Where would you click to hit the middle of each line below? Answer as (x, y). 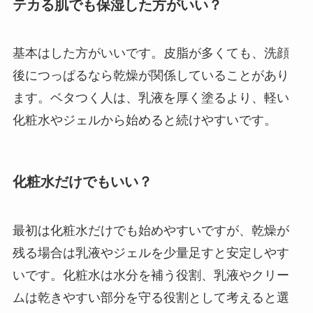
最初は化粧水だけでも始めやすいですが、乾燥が (151, 230)
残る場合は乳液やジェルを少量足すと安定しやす (151, 253)
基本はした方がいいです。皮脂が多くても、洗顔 (151, 53)
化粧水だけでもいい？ (82, 182)
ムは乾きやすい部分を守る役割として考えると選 (151, 297)
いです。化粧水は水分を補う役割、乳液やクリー (151, 275)
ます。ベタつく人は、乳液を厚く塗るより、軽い (151, 98)
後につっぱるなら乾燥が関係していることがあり (151, 76)
